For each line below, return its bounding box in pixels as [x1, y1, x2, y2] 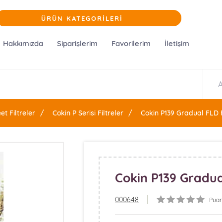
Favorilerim [111, 39, 151, 48]
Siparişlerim [56, 39, 98, 48]
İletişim [164, 39, 189, 48]
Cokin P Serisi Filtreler [53, 109, 123, 117]
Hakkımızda [2, 39, 43, 48]
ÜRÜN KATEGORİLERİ [41, 14, 123, 22]
